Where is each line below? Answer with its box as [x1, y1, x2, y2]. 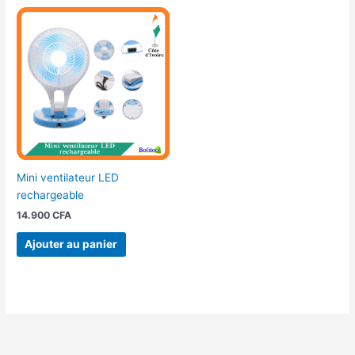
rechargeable [17, 189, 85, 202]
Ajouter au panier [25, 237, 118, 250]
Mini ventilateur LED [17, 171, 120, 185]
